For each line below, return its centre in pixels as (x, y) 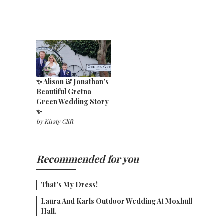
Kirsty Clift (58, 122)
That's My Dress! (69, 185)
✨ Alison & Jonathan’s (72, 82)
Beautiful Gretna (63, 92)
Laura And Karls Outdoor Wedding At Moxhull (116, 201)
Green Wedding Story (72, 102)
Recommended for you (87, 159)
